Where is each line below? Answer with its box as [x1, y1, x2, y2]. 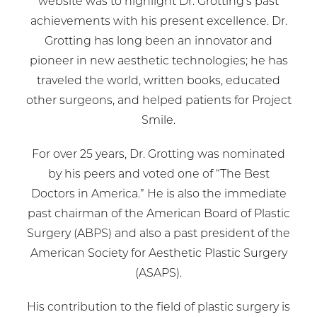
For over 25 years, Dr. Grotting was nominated [32, 149, 285, 161]
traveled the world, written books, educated [37, 76, 280, 88]
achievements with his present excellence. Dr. [30, 16, 287, 28]
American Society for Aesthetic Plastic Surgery [30, 248, 287, 260]
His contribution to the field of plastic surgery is [27, 302, 290, 314]
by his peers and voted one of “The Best [47, 169, 270, 181]
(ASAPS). [135, 268, 182, 280]
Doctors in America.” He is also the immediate [30, 189, 287, 201]
